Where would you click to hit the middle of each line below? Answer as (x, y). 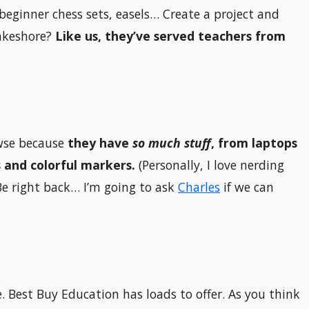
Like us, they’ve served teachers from (170, 36)
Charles (199, 187)
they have (100, 143)
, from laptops (254, 143)
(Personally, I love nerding (210, 165)
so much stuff (172, 143)
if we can (247, 187)
